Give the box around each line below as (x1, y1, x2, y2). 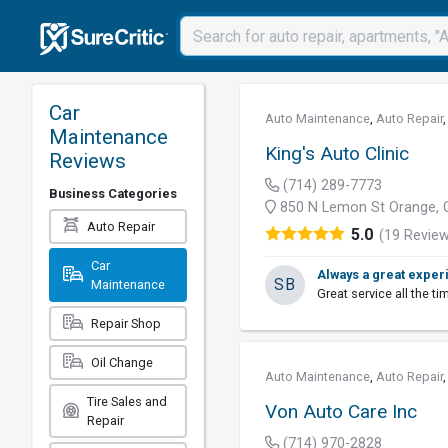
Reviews (49, 149, 126, 173)
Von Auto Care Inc (265, 400, 418, 423)
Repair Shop (91, 316, 161, 331)
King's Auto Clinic (265, 142, 410, 165)
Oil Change (91, 355, 153, 370)
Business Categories (49, 186, 177, 201)
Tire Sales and (87, 394, 167, 409)
